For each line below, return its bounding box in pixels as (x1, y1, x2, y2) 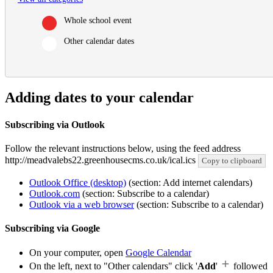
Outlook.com (29, 188, 80, 199)
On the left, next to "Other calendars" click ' (29, 260, 197, 271)
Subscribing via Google (5, 223, 100, 234)
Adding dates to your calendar (5, 90, 194, 106)
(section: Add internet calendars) (126, 177, 252, 188)
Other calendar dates (64, 37, 134, 46)
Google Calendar (126, 247, 191, 258)
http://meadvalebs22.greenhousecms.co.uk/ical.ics (5, 155, 198, 165)
